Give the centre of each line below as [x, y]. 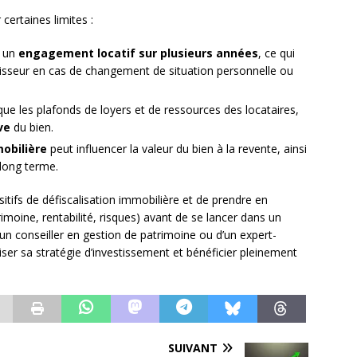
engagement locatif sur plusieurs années [138, 53]
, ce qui [277, 53]
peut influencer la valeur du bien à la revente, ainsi [177, 149]
